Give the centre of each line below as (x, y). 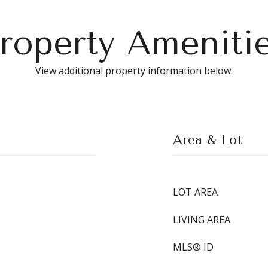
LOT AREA (195, 192)
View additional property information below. (134, 71)
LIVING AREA (202, 220)
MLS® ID (193, 247)
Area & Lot (208, 140)
